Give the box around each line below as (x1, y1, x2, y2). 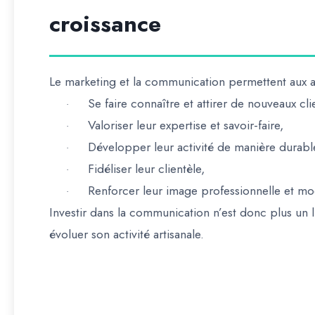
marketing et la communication (65, 72, 225, 91)
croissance (49, 8, 161, 40)
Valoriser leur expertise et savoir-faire (88, 116, 280, 134)
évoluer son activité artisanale (49, 225, 200, 243)
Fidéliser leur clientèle (88, 160, 201, 178)
